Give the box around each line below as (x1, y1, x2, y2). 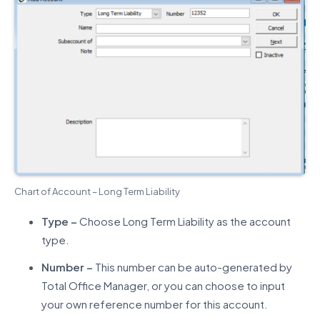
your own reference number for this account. (41, 297, 268, 311)
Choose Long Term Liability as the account (76, 214, 291, 229)
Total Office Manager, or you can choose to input (41, 279, 285, 293)
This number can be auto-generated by (92, 260, 292, 274)
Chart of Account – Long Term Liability (14, 185, 180, 197)
